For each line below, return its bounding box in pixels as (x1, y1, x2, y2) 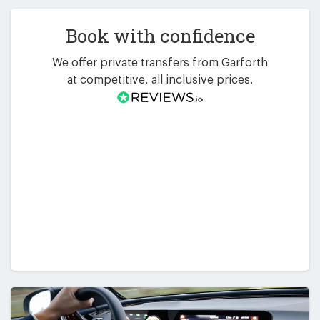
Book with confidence (65, 24, 255, 49)
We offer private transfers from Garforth (52, 56, 268, 69)
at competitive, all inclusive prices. (67, 74, 253, 86)
